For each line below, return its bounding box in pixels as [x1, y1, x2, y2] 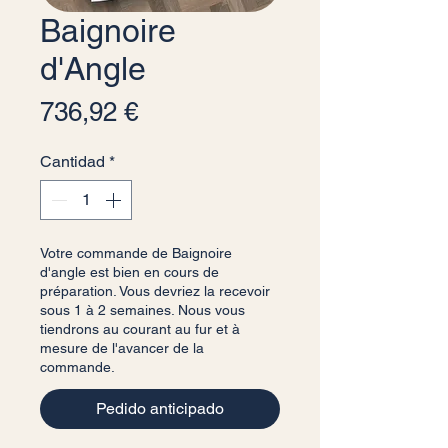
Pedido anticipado [96, 399, 224, 418]
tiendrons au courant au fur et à [40, 321, 240, 337]
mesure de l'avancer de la [40, 340, 204, 356]
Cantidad [40, 152, 105, 171]
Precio [137, 96, 210, 126]
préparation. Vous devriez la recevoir [40, 283, 270, 299]
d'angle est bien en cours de [40, 264, 219, 280]
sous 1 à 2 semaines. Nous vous [40, 302, 245, 318]
